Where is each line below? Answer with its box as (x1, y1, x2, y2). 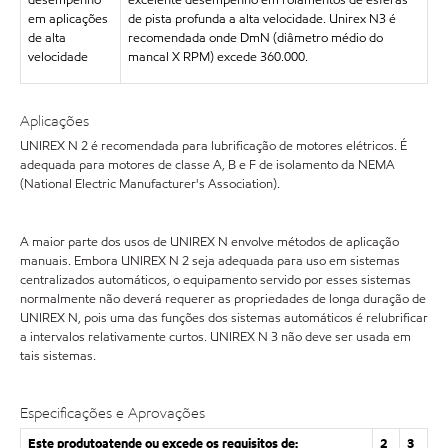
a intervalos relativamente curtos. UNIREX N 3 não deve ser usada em (20, 327, 411, 346)
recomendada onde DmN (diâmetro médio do (127, 29, 383, 47)
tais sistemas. (20, 346, 96, 365)
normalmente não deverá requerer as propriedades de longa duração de (20, 289, 426, 308)
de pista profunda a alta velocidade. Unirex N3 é (127, 10, 396, 28)
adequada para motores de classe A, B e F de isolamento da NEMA (20, 155, 395, 174)
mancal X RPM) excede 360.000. (127, 48, 308, 66)
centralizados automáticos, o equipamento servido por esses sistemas (20, 270, 411, 289)
